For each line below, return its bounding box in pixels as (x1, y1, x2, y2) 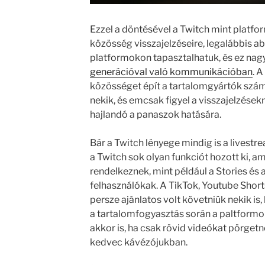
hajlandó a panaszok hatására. (89, 108, 221, 120)
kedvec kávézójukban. (89, 236, 188, 248)
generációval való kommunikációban (89, 66, 253, 77)
